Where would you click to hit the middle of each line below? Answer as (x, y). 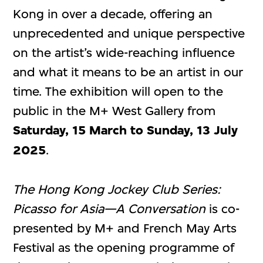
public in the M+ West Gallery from (114, 110)
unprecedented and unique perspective (129, 33)
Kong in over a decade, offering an (113, 14)
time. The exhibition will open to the (118, 91)
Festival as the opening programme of (124, 247)
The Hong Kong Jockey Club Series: (117, 189)
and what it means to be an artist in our (128, 72)
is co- (223, 208)
